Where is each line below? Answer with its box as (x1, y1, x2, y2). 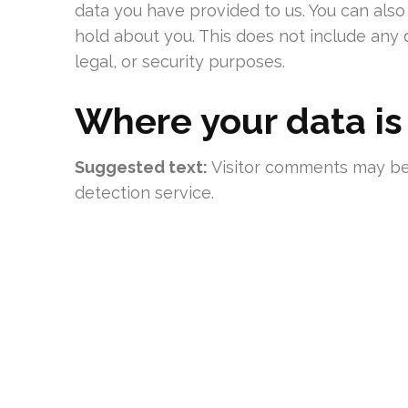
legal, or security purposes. (75, 52, 285, 71)
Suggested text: (75, 158, 211, 177)
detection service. (75, 183, 214, 202)
